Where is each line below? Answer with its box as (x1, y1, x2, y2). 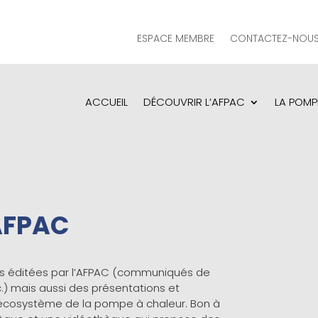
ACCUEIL (85, 94, 128, 110)
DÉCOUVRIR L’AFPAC (143, 94, 245, 110)
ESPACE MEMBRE (136, 31, 214, 45)
